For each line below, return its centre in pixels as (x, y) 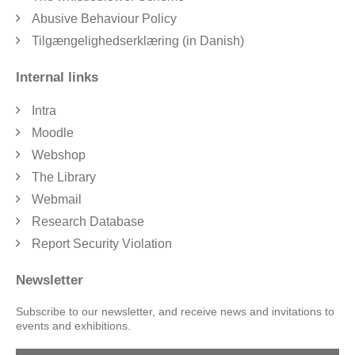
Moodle (53, 132)
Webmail (57, 199)
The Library (64, 177)
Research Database (88, 221)
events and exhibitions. (73, 325)
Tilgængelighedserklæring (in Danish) (138, 40)
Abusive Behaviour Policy (104, 18)
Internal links (57, 77)
